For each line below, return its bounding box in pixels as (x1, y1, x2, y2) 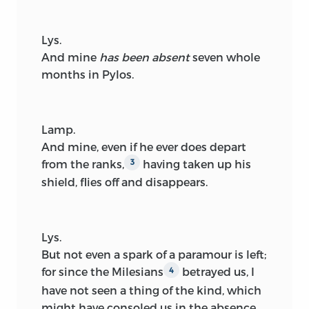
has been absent (99, 50, 190, 63)
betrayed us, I (179, 265, 255, 279)
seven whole (190, 50, 260, 63)
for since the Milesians (41, 265, 163, 279)
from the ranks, (41, 157, 124, 170)
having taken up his (140, 157, 251, 170)
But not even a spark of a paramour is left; (41, 248, 266, 261)
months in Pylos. (41, 67, 134, 81)
